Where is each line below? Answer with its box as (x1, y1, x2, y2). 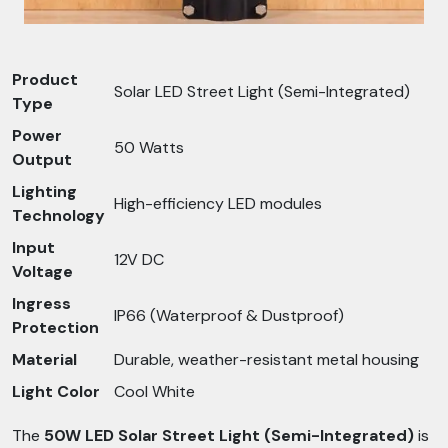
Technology (12, 205, 105, 226)
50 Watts (114, 137, 184, 158)
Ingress (12, 293, 71, 314)
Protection (12, 317, 99, 338)
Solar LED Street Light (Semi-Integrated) (114, 81, 410, 102)
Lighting (12, 181, 77, 202)
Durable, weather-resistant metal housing (114, 349, 419, 370)
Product (12, 69, 78, 90)
